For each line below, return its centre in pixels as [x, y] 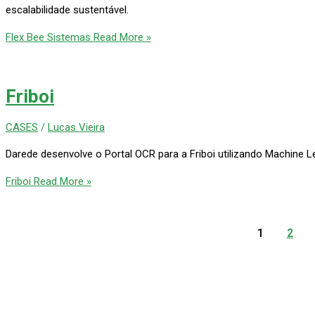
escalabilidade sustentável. [67, 9]
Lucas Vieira [76, 127]
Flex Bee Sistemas [48, 37]
